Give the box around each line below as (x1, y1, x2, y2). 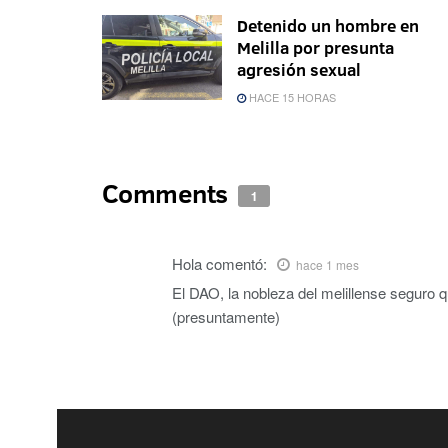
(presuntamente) (172, 305, 280, 327)
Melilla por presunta (237, 35, 394, 59)
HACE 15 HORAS (246, 88, 336, 105)
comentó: (206, 252, 267, 274)
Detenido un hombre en (237, 13, 419, 37)
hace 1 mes (296, 255, 359, 273)
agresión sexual (237, 57, 361, 81)
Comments (102, 174, 234, 211)
